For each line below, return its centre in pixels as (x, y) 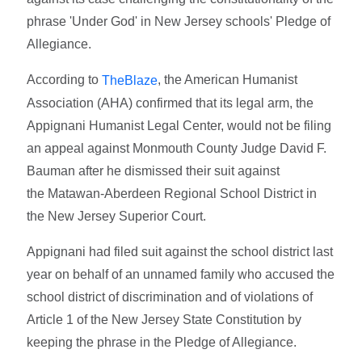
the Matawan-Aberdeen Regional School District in (172, 193)
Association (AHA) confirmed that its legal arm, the (170, 103)
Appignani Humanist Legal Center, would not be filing (179, 125)
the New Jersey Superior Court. (117, 216)
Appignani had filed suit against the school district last (180, 251)
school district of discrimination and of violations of (170, 297)
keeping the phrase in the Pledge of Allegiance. (162, 342)
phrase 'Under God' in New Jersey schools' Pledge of (179, 21)
